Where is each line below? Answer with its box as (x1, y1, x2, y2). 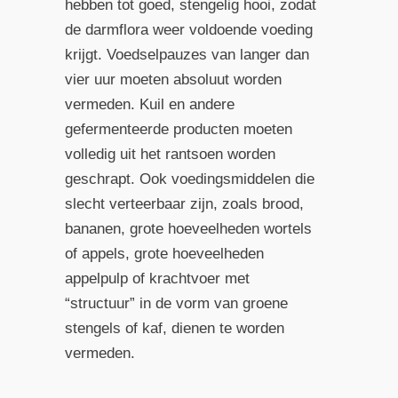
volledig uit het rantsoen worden (64, 145, 275, 163)
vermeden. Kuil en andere (64, 95, 235, 113)
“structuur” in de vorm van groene (64, 294, 288, 312)
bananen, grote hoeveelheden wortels (64, 219, 312, 237)
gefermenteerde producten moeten (64, 120, 292, 138)
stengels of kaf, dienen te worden (64, 319, 284, 337)
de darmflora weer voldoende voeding (64, 20, 313, 38)
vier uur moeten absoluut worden (64, 70, 282, 88)
